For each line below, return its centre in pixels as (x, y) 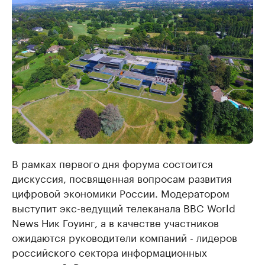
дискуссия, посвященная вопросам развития (122, 177)
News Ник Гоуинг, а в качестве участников (115, 222)
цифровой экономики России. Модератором (121, 192)
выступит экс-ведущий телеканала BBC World (124, 207)
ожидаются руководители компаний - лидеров (125, 237)
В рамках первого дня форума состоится (112, 163)
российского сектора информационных (109, 251)
